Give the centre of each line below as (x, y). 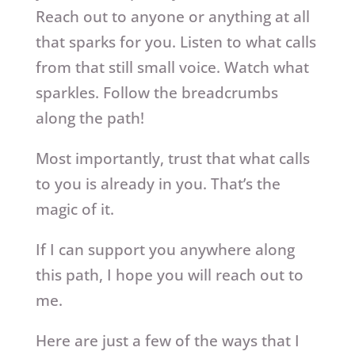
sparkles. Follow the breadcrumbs (157, 93)
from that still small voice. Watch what (172, 68)
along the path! (90, 118)
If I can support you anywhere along (165, 250)
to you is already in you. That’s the (158, 184)
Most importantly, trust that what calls (172, 159)
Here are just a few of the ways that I (167, 341)
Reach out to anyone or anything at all (172, 17)
